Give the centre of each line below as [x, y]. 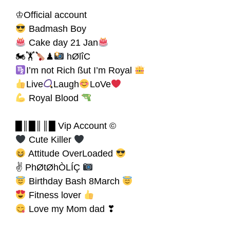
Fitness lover [55, 195]
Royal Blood [53, 98]
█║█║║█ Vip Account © [66, 126]
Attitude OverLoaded [71, 153]
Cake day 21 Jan [62, 42]
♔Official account [51, 15]
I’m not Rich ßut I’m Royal [80, 70]
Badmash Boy [56, 28]
